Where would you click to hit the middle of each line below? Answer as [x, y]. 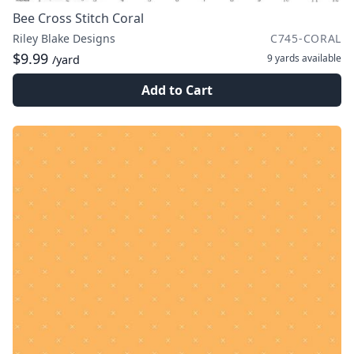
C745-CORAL [306, 38]
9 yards [283, 58]
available [320, 58]
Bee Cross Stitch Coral [78, 18]
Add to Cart [177, 90]
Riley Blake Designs [64, 38]
